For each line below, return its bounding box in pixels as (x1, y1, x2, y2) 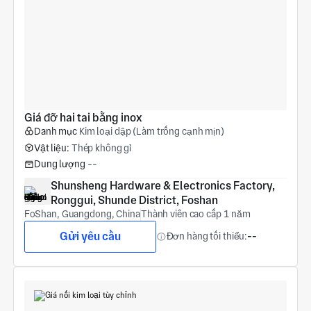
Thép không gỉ (71, 142, 132, 153)
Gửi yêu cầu (59, 229, 121, 243)
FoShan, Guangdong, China (24, 208, 140, 220)
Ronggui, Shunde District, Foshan (50, 194, 218, 208)
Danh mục (33, 125, 77, 137)
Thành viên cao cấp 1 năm (140, 208, 251, 220)
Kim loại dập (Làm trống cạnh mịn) (78, 125, 224, 137)
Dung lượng (33, 158, 85, 170)
